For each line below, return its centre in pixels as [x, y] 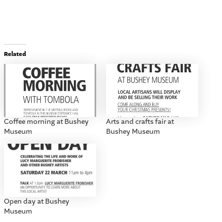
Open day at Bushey [36, 201]
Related [15, 54]
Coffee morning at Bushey [46, 121]
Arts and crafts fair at [140, 121]
